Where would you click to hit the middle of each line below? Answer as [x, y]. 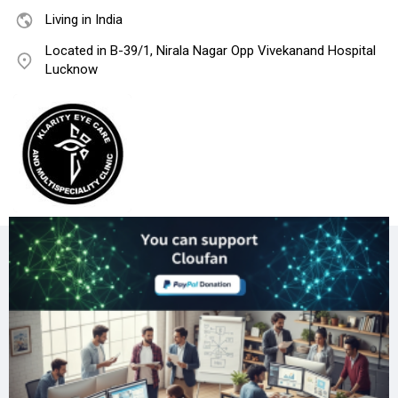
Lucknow [72, 70]
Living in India [84, 20]
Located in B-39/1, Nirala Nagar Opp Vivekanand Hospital [211, 51]
